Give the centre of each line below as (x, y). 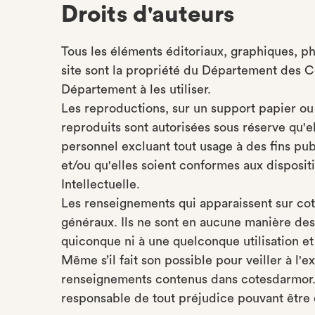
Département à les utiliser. (136, 89)
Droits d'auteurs (148, 14)
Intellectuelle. (104, 184)
